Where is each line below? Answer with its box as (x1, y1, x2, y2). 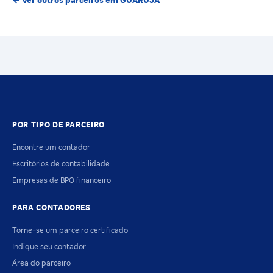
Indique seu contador (12, 243, 86, 252)
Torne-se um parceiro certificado (12, 226, 128, 235)
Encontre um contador (12, 143, 90, 152)
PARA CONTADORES (12, 204, 91, 213)
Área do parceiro (12, 259, 71, 268)
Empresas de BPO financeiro (12, 176, 111, 185)
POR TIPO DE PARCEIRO (12, 121, 105, 130)
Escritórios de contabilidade (12, 160, 110, 169)
